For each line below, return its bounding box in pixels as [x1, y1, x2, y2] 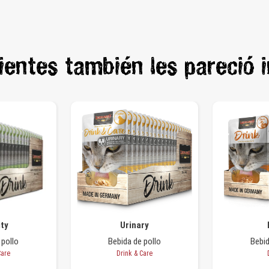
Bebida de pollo [107, 235, 161, 247]
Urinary [119, 219, 149, 231]
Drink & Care [116, 249, 153, 258]
